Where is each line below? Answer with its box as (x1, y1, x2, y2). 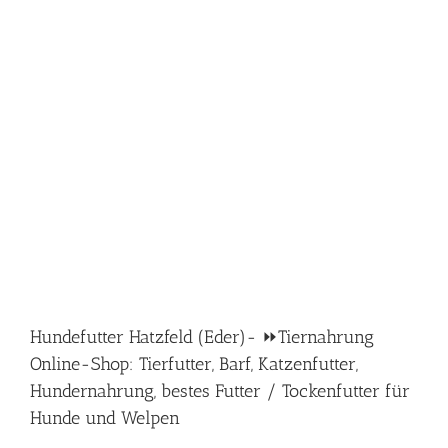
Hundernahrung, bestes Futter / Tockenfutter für (30, 380, 410, 402)
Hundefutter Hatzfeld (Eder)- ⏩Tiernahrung (30, 326, 374, 348)
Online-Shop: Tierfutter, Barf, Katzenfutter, (30, 353, 358, 375)
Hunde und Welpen (30, 407, 180, 429)
